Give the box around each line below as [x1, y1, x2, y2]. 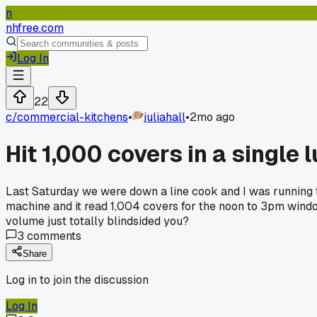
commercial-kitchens [17, 110, 128, 125]
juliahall [144, 110, 185, 125]
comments [24, 228, 81, 243]
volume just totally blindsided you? [6, 213, 189, 229]
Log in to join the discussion [6, 272, 149, 287]
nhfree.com [6, 21, 64, 35]
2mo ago [190, 110, 235, 125]
